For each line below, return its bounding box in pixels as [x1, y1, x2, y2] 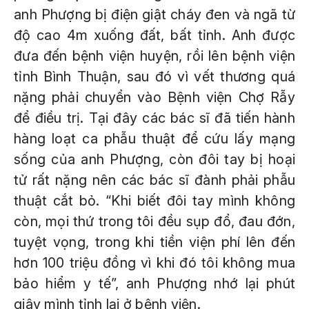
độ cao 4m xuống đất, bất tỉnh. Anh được [14, 27, 295, 43]
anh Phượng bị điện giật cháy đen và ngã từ [14, 6, 295, 23]
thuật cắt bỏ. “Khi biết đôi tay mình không [14, 192, 295, 209]
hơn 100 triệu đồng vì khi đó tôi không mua [14, 255, 295, 271]
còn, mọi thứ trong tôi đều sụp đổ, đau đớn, [14, 213, 295, 230]
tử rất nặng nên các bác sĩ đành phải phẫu [14, 172, 295, 188]
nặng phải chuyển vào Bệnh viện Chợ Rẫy [14, 89, 295, 106]
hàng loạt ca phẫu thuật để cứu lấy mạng [14, 130, 295, 147]
